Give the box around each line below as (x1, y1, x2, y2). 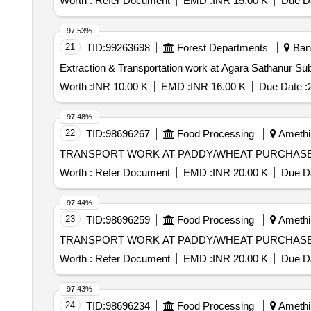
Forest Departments (176, 42, 268, 53)
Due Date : (258, 81, 308, 92)
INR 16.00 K (190, 81, 246, 92)
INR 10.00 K (92, 81, 148, 92)
